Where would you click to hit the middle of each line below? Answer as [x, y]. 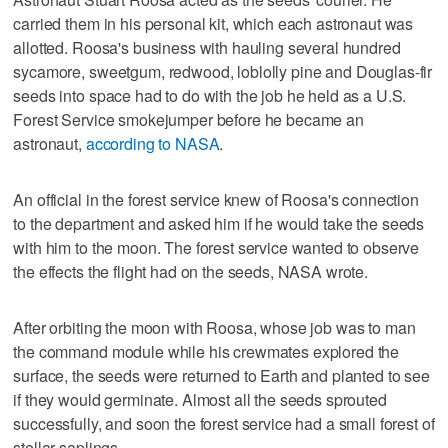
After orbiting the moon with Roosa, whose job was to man [214, 327]
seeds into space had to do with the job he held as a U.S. [210, 95]
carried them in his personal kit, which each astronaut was [213, 23]
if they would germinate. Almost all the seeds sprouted [200, 399]
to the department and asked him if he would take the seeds [219, 223]
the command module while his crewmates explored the [206, 351]
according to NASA [152, 143]
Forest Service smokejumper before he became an [188, 119]
